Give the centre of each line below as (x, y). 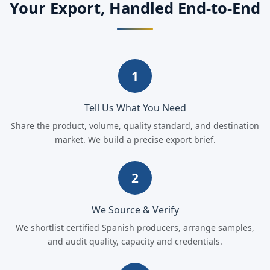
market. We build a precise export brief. (135, 140)
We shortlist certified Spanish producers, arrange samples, (135, 228)
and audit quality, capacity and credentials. (135, 242)
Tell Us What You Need (135, 108)
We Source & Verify (135, 210)
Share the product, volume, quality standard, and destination (135, 126)
